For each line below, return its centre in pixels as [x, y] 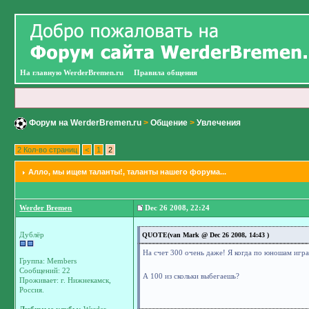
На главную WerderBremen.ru [72, 73]
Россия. [32, 290]
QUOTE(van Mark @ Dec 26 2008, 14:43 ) [206, 235]
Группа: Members [48, 261]
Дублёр [32, 235]
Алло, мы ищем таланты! [76, 172]
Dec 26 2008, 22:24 [177, 208]
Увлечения [219, 123]
